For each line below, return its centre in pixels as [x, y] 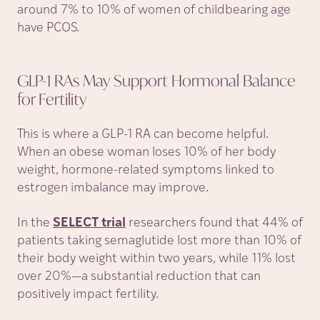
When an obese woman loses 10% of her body [146, 152]
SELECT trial [89, 223]
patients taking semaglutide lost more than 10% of [159, 241]
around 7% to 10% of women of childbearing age [154, 10]
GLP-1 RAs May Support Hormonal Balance [156, 80]
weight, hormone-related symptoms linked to [146, 170]
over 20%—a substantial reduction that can [139, 277]
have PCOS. [48, 28]
